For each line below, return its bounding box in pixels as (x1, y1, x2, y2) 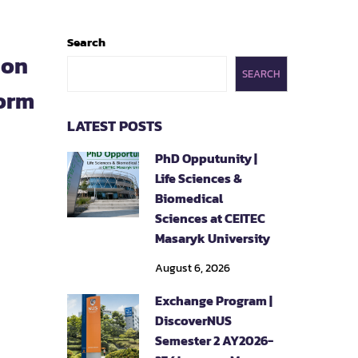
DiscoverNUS (154, 311, 232, 330)
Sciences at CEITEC (154, 209, 265, 228)
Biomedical (154, 189, 223, 208)
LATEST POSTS (66, 115, 162, 137)
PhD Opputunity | (154, 149, 257, 168)
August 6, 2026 (154, 260, 230, 276)
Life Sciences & (154, 169, 242, 188)
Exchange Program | (154, 291, 272, 310)
